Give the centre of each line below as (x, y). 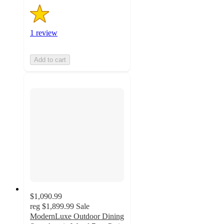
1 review (44, 32)
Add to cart (50, 59)
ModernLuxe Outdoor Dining (77, 216)
